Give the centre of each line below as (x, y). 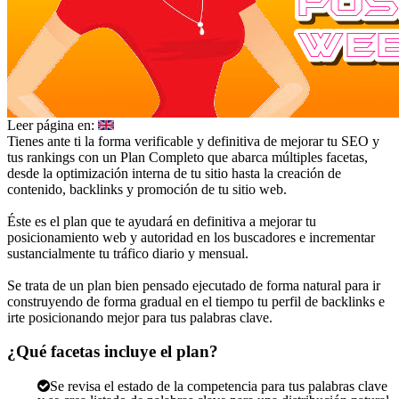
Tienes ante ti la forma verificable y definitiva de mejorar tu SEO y (193, 141)
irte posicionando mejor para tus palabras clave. (140, 317)
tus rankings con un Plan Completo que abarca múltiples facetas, (187, 157)
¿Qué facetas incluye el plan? (113, 352)
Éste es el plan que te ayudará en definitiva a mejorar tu (162, 221)
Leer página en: (53, 125)
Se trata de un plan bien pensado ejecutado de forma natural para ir (194, 285)
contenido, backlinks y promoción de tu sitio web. (147, 189)
